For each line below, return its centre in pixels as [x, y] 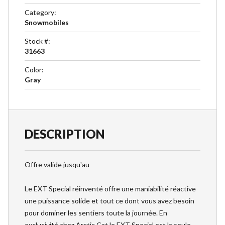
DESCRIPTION [65, 134]
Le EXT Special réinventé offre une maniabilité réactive [110, 189]
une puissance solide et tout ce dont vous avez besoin [109, 201]
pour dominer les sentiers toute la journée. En [96, 213]
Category [39, 12]
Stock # [36, 41]
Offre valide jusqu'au [57, 164]
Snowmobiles [47, 22]
